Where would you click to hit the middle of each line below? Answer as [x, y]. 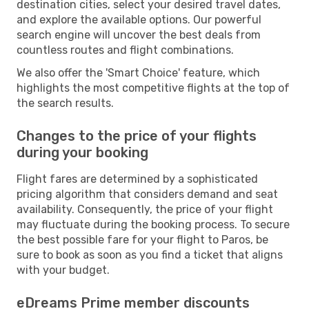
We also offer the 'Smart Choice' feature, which [138, 72]
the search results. [65, 103]
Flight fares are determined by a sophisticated [137, 179]
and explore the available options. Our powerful [139, 19]
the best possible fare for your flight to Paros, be [142, 239]
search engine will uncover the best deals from [139, 34]
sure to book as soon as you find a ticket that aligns [150, 255]
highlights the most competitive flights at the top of [153, 88]
